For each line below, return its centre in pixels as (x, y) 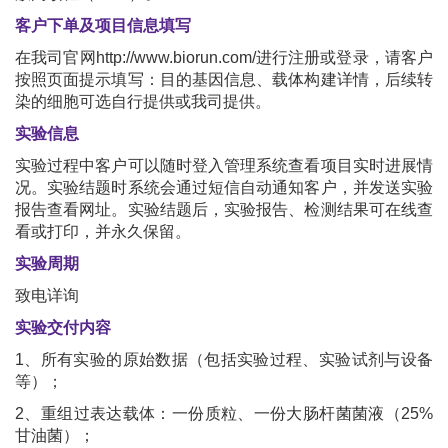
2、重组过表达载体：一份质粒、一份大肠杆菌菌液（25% (224, 413)
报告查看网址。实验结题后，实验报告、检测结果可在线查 (224, 209)
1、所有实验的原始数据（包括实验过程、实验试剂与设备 (224, 359)
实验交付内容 (63, 327)
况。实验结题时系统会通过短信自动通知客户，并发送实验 (224, 187)
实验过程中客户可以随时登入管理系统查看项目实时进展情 (224, 165)
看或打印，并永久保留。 (103, 231)
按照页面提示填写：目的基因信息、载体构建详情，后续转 (224, 79)
